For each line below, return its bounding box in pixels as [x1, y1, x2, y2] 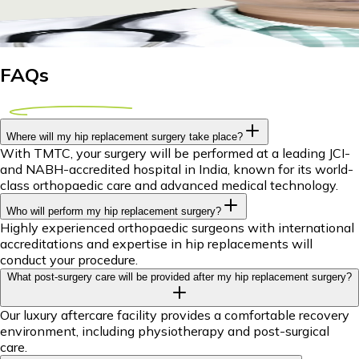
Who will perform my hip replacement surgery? [6, 205, 221, 218]
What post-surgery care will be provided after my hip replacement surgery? [7, 271, 352, 284]
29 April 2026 [13, 14, 95, 31]
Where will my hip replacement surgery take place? [6, 131, 243, 143]
